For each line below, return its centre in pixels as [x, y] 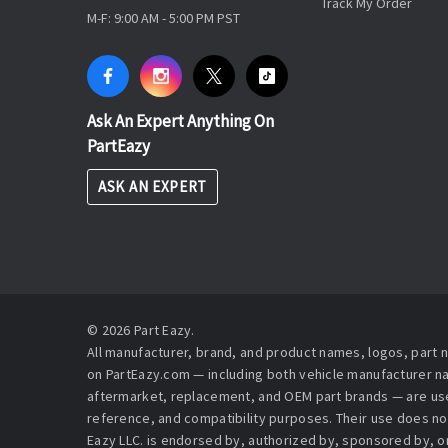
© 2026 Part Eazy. [141, 330]
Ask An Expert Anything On [180, 121]
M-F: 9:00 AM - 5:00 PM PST [163, 18]
